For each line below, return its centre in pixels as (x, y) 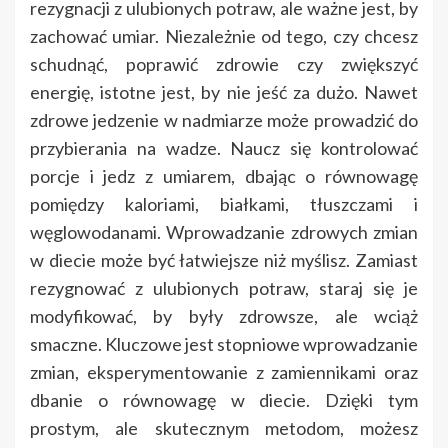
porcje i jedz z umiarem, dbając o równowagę (224, 176)
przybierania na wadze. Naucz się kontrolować (224, 148)
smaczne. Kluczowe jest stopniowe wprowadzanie (224, 344)
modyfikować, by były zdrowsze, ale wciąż (224, 316)
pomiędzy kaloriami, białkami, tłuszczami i (224, 204)
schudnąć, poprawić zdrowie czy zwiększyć (224, 64)
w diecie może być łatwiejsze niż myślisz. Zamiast (224, 260)
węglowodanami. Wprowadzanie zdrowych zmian (224, 232)
